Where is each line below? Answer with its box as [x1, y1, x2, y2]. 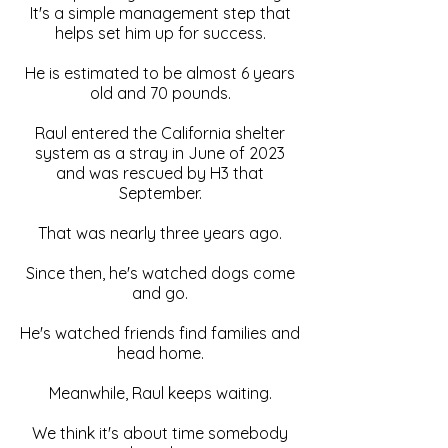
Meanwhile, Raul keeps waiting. [48, 382, 272, 403]
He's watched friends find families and [20, 322, 300, 343]
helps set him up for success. [54, 22, 266, 43]
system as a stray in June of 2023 [35, 142, 285, 163]
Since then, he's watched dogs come [25, 262, 295, 283]
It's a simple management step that [29, 2, 291, 23]
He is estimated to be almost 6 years [25, 62, 295, 83]
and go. [132, 282, 188, 303]
